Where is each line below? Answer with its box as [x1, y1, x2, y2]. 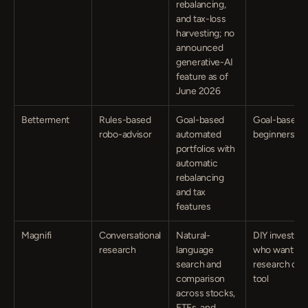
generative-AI [176, 56, 233, 68]
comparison [176, 273, 225, 285]
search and [176, 258, 222, 270]
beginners [253, 129, 295, 140]
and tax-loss [176, 13, 226, 25]
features [176, 201, 211, 212]
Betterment [21, 114, 70, 126]
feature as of [176, 71, 228, 82]
